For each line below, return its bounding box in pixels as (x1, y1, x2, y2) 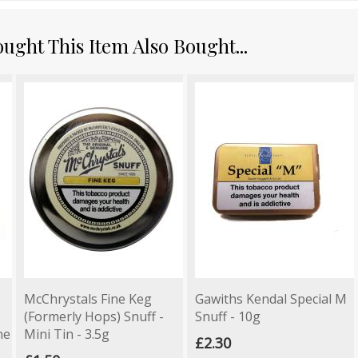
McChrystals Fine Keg (24, 289, 152, 308)
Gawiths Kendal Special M (195, 289, 347, 308)
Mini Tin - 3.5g (24, 324, 109, 343)
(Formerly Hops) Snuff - (24, 307, 164, 325)
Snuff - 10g (195, 307, 261, 325)
